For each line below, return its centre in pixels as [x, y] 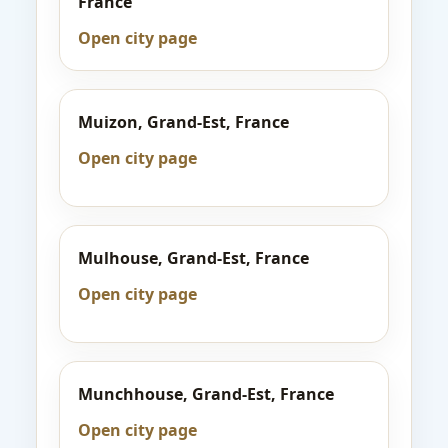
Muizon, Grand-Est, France [183, 122]
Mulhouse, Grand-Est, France [193, 258]
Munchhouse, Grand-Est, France [206, 394]
